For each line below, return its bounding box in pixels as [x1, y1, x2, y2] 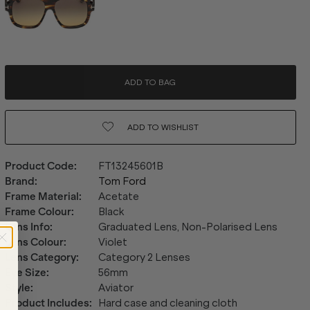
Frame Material [4, 190, 79, 203]
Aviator [98, 282, 134, 294]
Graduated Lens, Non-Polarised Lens [98, 221, 277, 233]
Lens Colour [4, 236, 64, 248]
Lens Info [4, 221, 50, 233]
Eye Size [4, 266, 46, 279]
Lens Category [4, 251, 76, 264]
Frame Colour [4, 206, 71, 218]
